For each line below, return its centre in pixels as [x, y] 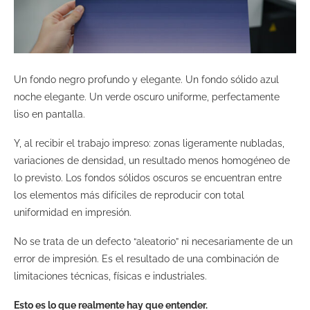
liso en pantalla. [51, 114]
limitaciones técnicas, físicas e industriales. [112, 276]
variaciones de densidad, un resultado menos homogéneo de [152, 160]
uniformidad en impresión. [74, 212]
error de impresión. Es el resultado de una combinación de [146, 258]
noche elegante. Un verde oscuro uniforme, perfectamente [147, 97]
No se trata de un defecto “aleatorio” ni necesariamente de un [153, 241]
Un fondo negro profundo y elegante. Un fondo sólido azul [146, 79]
